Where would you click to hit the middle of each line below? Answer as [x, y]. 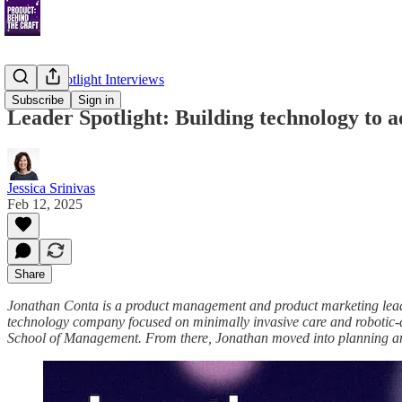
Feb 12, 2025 [45, 204]
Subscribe [38, 100]
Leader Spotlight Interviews [86, 79]
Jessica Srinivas [51, 188]
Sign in [96, 100]
